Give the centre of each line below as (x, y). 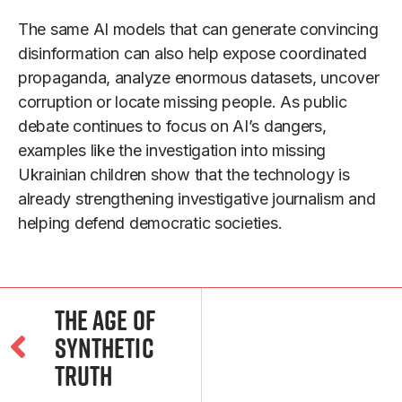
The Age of (105, 320)
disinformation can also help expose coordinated (192, 54)
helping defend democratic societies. (150, 223)
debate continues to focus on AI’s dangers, (172, 127)
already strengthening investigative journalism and (197, 199)
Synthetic (104, 348)
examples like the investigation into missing (172, 151)
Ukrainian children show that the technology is (184, 175)
